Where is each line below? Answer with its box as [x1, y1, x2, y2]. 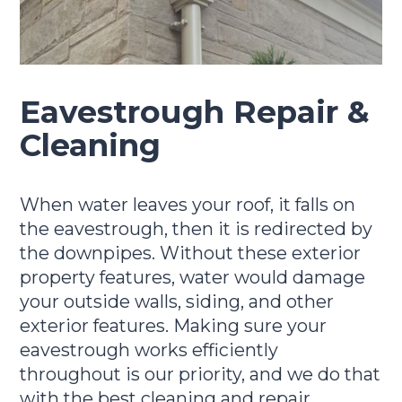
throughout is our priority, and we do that [20, 363, 381, 385]
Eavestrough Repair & [20, 92, 371, 131]
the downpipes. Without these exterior [20, 241, 362, 264]
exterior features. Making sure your [20, 314, 328, 336]
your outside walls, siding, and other [20, 290, 335, 312]
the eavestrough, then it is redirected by [20, 217, 373, 240]
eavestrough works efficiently [20, 338, 279, 361]
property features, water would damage [20, 266, 366, 288]
